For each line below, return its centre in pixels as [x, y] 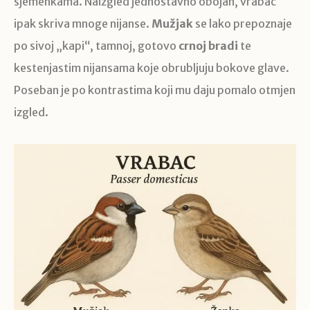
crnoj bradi [208, 46]
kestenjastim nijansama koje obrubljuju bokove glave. [152, 68]
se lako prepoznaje [243, 24]
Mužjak [172, 24]
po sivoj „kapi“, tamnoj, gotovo [96, 46]
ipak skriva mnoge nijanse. [83, 24]
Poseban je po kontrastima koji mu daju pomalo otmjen [155, 90]
